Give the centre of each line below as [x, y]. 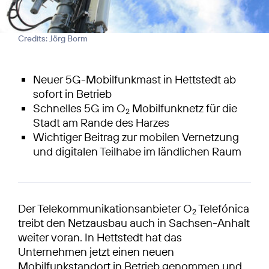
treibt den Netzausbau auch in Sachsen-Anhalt [134, 222]
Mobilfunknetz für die [183, 108]
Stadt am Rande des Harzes [101, 122]
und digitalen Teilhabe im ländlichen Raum [137, 151]
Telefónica [223, 208]
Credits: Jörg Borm [53, 38]
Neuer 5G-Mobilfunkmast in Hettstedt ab [134, 79]
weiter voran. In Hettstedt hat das [100, 237]
